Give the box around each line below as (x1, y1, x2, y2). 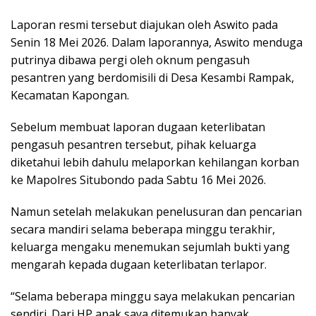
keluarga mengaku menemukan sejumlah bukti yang (11, 238, 290, 255)
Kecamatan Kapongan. (11, 87, 129, 103)
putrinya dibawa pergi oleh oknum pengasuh (11, 51, 250, 68)
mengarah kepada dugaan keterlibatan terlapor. (11, 256, 267, 272)
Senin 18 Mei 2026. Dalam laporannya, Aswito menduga (11, 34, 303, 50)
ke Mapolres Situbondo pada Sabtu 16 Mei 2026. (11, 171, 266, 188)
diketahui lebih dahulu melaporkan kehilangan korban (11, 154, 299, 170)
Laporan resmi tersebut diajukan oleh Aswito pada (11, 16, 278, 32)
